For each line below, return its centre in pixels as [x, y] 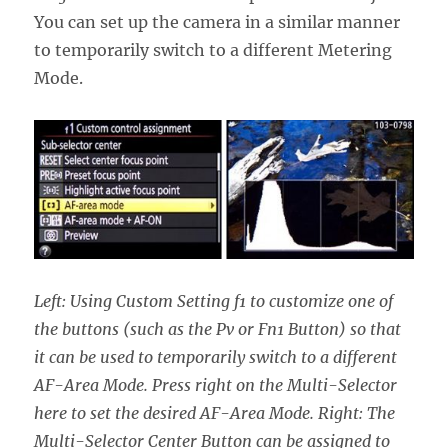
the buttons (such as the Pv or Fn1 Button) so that [218, 329]
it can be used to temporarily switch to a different [216, 357]
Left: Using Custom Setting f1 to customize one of [214, 301]
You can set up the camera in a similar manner [217, 21]
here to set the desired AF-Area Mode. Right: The [215, 413]
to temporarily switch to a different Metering [213, 49]
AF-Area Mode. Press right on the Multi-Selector [216, 385]
